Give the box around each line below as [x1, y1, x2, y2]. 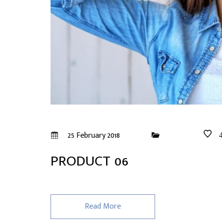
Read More [85, 200, 121, 213]
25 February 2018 [66, 129, 120, 142]
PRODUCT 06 [51, 149, 128, 173]
